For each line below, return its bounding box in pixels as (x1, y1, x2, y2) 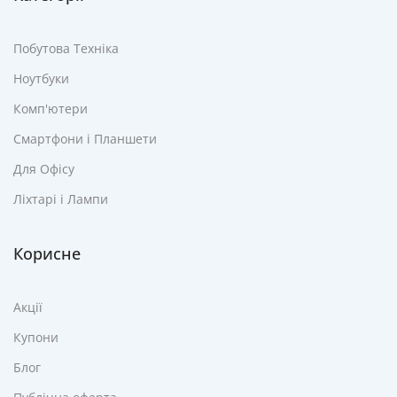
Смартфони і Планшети (13, 129, 157, 147)
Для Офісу (13, 160, 74, 177)
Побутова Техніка (13, 39, 119, 57)
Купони (13, 328, 58, 346)
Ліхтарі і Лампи (13, 190, 108, 207)
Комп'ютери (13, 99, 88, 117)
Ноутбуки (13, 69, 69, 87)
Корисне (13, 242, 81, 264)
